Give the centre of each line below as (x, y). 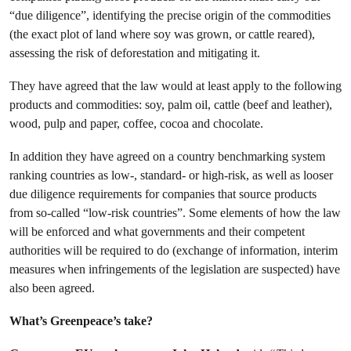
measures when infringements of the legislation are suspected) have (175, 269)
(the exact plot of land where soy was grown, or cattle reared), (162, 34)
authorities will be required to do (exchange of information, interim (174, 250)
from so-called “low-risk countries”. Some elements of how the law (175, 213)
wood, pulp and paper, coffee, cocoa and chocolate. (138, 123)
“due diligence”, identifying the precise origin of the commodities (170, 15)
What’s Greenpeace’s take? (81, 321)
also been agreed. (52, 288)
